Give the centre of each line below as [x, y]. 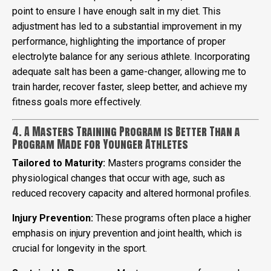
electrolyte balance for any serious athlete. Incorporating [131, 56]
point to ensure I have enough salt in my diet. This [116, 11]
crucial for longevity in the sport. [80, 248]
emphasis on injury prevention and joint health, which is [127, 233]
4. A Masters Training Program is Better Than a [126, 131]
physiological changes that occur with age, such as [119, 178]
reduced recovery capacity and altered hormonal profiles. [132, 193]
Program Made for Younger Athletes [100, 144]
